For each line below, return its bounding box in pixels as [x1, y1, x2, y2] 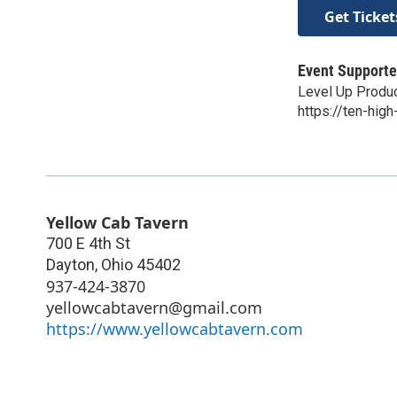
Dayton [46, 254, 95, 274]
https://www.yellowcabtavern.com [46, 317, 303, 339]
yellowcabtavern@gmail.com [46, 296, 262, 318]
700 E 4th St [46, 233, 130, 253]
